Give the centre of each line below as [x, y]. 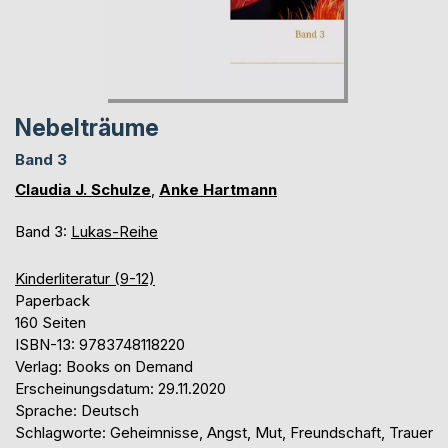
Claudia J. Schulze [83, 189]
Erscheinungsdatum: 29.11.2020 [120, 388]
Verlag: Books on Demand [104, 366]
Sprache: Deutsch [77, 410]
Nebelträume [87, 127]
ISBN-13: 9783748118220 [100, 344]
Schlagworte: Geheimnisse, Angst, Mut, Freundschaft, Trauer [224, 432]
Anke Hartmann [218, 189]
